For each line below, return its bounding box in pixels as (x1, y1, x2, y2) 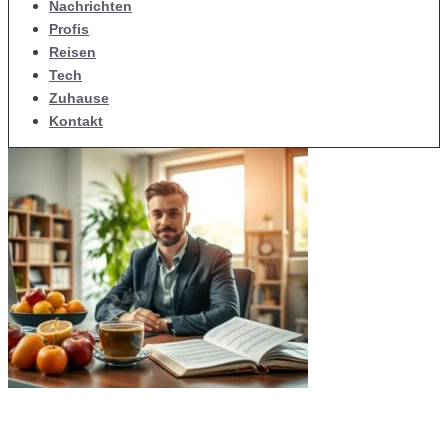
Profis (49, 21, 89, 37)
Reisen (49, 44, 96, 60)
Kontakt (49, 113, 103, 129)
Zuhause (49, 90, 109, 106)
